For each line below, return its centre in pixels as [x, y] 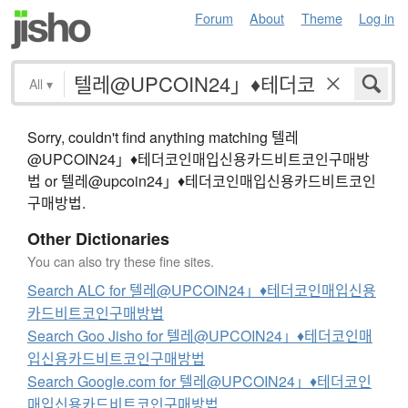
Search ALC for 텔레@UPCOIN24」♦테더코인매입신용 [202, 290]
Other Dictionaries [98, 238]
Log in [377, 18]
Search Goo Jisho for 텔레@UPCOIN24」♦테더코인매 [200, 335]
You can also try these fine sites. [121, 260]
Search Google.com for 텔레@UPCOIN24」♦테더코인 [199, 381]
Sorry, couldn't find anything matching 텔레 [163, 137]
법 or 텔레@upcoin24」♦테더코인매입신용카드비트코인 [202, 180]
